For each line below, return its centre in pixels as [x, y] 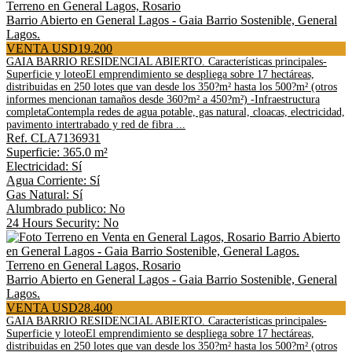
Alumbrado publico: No [66, 209]
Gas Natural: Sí [44, 194]
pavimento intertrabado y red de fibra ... [96, 125]
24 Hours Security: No [62, 223]
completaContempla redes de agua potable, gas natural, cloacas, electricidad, [176, 112]
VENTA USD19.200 [59, 48]
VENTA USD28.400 [59, 308]
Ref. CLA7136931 [53, 138]
